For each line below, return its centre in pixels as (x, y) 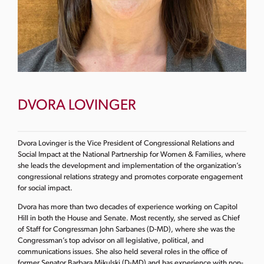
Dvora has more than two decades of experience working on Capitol (128, 207)
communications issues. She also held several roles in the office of (123, 252)
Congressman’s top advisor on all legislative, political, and (111, 241)
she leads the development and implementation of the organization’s (129, 166)
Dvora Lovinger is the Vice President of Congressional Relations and (126, 143)
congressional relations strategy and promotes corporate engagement (130, 177)
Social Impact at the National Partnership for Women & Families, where (132, 155)
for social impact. (45, 188)
